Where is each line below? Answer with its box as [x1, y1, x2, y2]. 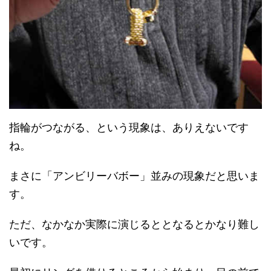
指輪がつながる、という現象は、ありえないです [9, 121, 249, 134]
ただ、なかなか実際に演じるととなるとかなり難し [9, 218, 260, 231]
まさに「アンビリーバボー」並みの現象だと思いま [9, 169, 260, 183]
